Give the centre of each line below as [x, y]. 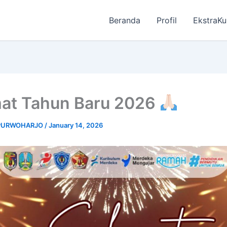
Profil [166, 20]
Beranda [124, 20]
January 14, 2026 [76, 125]
